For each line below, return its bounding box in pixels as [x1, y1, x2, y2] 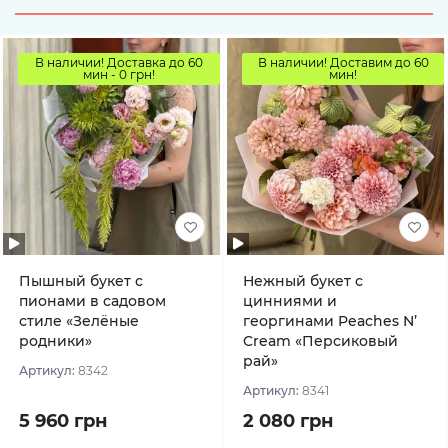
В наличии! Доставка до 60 [35, 55, 203, 70]
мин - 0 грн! [83, 67, 155, 82]
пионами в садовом [19, 292, 166, 310]
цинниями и [243, 292, 337, 310]
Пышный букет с [19, 272, 143, 290]
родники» [19, 332, 92, 350]
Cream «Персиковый [243, 332, 398, 350]
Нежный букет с [243, 272, 363, 290]
